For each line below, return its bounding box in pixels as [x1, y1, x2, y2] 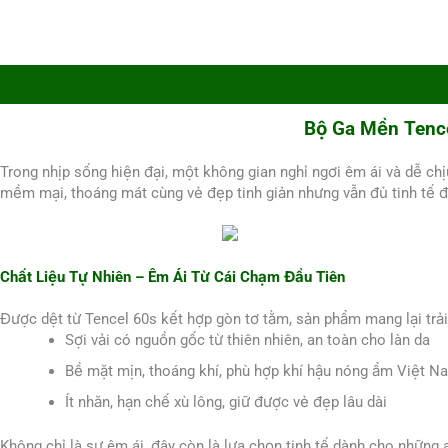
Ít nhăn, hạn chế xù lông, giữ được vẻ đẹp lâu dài [65, 393, 387, 412]
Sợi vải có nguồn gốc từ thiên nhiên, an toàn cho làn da [65, 331, 430, 350]
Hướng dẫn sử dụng [129, 75, 265, 94]
